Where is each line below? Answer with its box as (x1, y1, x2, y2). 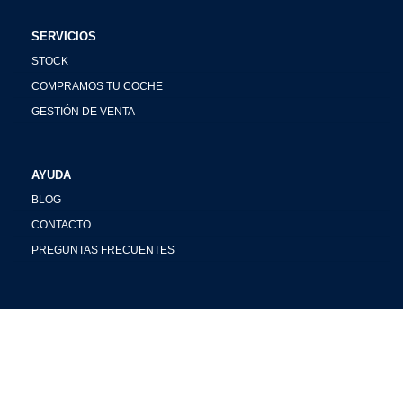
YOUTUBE (31, 382, 84, 396)
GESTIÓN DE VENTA (31, 105, 135, 119)
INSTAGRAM (31, 332, 94, 345)
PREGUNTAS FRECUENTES (31, 244, 175, 257)
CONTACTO (31, 219, 91, 232)
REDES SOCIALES (31, 307, 136, 321)
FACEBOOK (31, 357, 90, 371)
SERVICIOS (31, 30, 96, 44)
